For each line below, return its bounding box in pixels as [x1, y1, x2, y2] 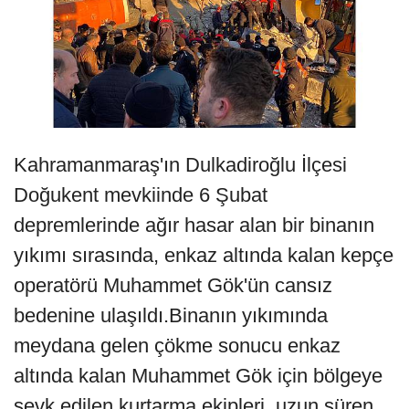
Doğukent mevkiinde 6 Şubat [14, 183, 267, 206]
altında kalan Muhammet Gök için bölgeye [14, 363, 383, 387]
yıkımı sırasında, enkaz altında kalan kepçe [14, 243, 393, 267]
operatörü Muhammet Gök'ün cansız [14, 273, 332, 297]
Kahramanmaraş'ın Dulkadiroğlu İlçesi [14, 152, 347, 176]
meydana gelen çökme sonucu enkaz [14, 333, 341, 357]
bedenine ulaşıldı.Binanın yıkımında [14, 303, 328, 327]
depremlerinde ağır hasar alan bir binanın [14, 213, 374, 236]
